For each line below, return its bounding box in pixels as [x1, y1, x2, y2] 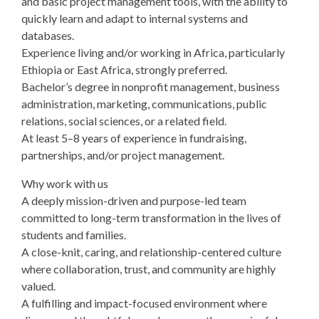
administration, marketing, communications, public [21, 97, 267, 110]
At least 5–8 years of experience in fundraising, [21, 131, 246, 145]
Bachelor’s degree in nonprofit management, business [21, 80, 280, 93]
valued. [21, 279, 56, 293]
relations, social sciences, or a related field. [21, 114, 226, 127]
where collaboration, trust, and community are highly [21, 262, 276, 276]
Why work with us [21, 177, 108, 190]
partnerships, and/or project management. [21, 148, 224, 162]
